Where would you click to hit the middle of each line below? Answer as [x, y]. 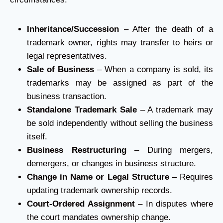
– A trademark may [175, 110]
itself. [37, 137]
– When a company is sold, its [154, 69]
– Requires [191, 177]
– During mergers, [169, 150]
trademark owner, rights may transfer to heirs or [120, 43]
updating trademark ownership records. [100, 190]
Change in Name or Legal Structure [98, 177]
